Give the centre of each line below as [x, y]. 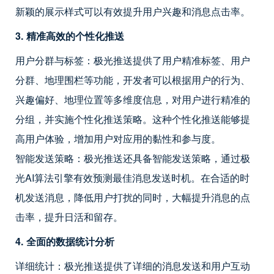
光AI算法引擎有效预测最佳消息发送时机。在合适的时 [132, 177]
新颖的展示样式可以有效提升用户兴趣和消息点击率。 [133, 11]
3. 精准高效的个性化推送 [70, 35]
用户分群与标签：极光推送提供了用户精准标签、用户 [133, 60]
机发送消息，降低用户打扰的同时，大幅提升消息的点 [133, 197]
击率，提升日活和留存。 [69, 217]
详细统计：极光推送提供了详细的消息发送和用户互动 [133, 265]
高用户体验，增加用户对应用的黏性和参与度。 [118, 138]
